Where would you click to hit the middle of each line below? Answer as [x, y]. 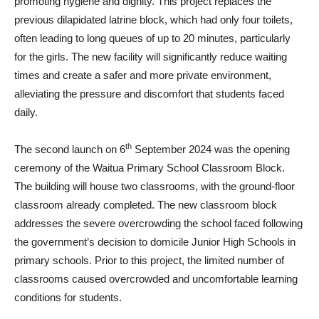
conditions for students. [68, 297]
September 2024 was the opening [211, 149]
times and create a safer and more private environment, [143, 75]
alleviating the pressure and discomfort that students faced [149, 93]
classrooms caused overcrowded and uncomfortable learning [156, 278]
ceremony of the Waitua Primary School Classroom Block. [150, 167]
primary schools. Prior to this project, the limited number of [149, 260]
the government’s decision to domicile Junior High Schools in [155, 241]
